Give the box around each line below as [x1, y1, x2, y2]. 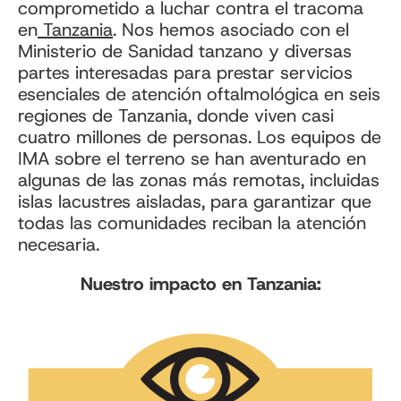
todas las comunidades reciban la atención [18, 211, 366, 235]
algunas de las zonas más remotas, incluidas [18, 168, 380, 192]
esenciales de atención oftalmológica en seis [18, 82, 380, 107]
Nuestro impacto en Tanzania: [81, 272, 320, 296]
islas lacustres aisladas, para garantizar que [18, 190, 371, 214]
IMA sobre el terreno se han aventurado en [18, 147, 366, 171]
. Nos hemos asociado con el [113, 18, 349, 42]
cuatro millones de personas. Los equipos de [18, 125, 381, 149]
